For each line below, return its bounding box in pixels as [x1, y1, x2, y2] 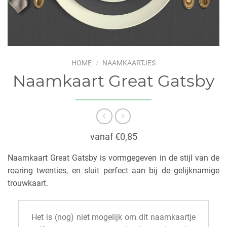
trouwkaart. [8, 178, 48, 188]
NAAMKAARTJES [102, 59, 156, 67]
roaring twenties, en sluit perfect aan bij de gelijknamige [8, 166, 219, 176]
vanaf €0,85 [90, 131, 137, 142]
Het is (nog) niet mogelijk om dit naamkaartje [31, 212, 196, 222]
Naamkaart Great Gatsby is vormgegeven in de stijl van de [8, 153, 219, 163]
